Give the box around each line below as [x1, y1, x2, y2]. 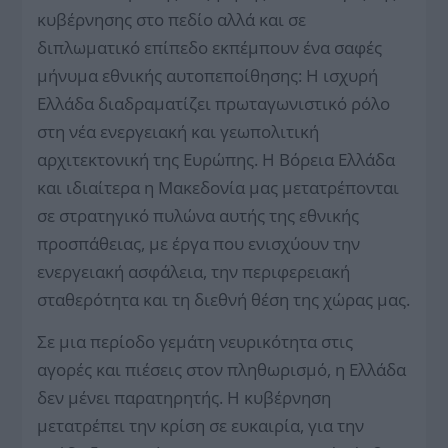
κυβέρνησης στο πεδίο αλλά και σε [37, 8, 307, 32]
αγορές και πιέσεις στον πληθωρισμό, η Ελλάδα [37, 358, 407, 382]
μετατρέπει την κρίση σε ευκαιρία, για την [37, 414, 365, 438]
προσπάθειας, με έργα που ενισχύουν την [37, 232, 361, 256]
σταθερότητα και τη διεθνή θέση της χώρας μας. [37, 288, 411, 312]
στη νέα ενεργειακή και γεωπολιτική [37, 120, 320, 144]
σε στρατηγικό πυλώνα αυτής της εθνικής [37, 204, 360, 228]
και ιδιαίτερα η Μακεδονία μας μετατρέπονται [37, 176, 400, 200]
